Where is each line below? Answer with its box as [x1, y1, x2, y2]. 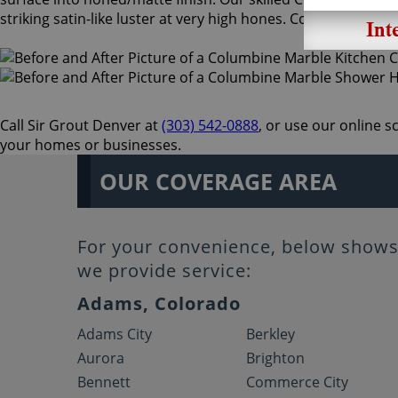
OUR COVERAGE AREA [99, 166, 337, 196]
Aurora [77, 348, 124, 368]
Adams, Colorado [77, 291, 241, 315]
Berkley [246, 324, 296, 344]
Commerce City [246, 372, 349, 392]
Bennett [77, 372, 131, 392]
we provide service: [77, 259, 251, 283]
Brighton [246, 348, 306, 368]
